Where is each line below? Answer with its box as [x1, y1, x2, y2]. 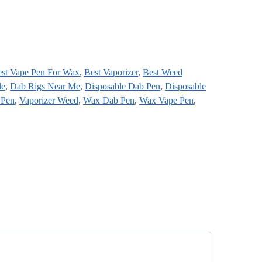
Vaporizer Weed [19, 95, 78, 106]
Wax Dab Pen [83, 95, 135, 106]
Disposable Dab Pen [85, 81, 160, 92]
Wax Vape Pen [139, 95, 194, 106]
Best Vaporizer [84, 67, 138, 78]
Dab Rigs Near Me [10, 81, 80, 92]
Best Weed [143, 67, 182, 78]
